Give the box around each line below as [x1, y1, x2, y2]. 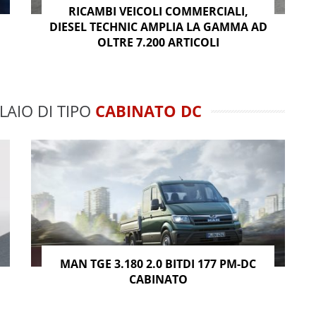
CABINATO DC [95, 99, 202, 121]
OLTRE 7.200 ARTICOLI [97, 34, 219, 50]
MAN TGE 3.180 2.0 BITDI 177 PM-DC [60, 255, 256, 272]
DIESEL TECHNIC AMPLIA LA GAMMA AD [49, 18, 267, 35]
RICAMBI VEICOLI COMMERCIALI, [68, 3, 248, 19]
